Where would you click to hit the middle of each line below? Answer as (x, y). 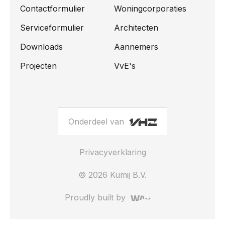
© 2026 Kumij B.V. (113, 175)
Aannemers (136, 47)
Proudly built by (98, 198)
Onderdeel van (97, 122)
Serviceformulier (52, 28)
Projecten (38, 66)
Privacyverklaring (113, 152)
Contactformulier (52, 9)
